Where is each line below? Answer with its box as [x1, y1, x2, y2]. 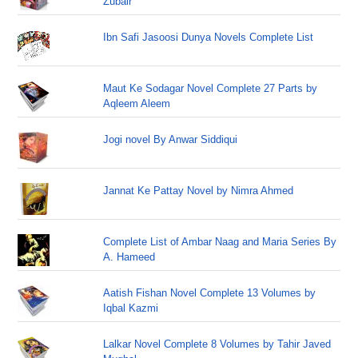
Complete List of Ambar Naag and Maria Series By [103, 236, 337, 248]
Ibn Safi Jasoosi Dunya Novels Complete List [103, 31, 314, 43]
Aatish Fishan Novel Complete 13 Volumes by [103, 287, 316, 299]
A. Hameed [103, 251, 156, 263]
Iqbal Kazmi [103, 302, 159, 314]
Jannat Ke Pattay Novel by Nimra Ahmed [103, 185, 294, 197]
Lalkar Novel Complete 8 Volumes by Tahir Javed [103, 338, 332, 350]
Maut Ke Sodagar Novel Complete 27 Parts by [103, 82, 318, 94]
